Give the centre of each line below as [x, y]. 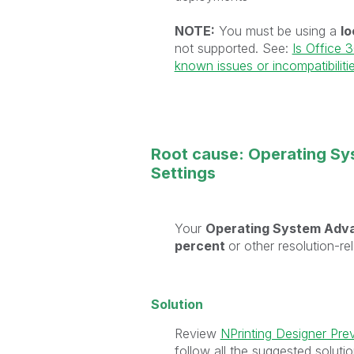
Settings [183, 173]
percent [201, 245]
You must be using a [277, 30]
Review [197, 333]
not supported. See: [233, 48]
